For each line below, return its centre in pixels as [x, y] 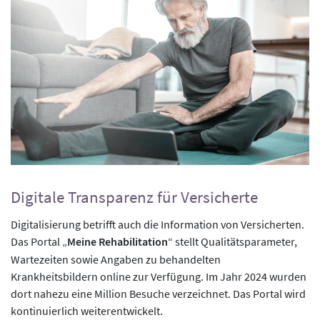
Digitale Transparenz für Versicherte [134, 197]
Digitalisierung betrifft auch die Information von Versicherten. [157, 225]
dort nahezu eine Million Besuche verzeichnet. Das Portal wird [158, 294]
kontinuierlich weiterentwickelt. [87, 311]
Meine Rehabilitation [117, 242]
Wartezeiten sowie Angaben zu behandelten [116, 260]
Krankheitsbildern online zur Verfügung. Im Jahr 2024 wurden [159, 277]
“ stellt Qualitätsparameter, [232, 242]
